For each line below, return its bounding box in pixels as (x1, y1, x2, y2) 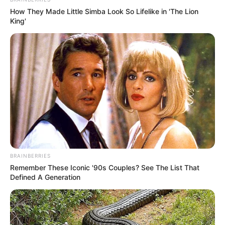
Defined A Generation (10, 172, 80, 181)
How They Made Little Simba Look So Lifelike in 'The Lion (10, 7, 198, 16)
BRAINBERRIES (10, 152, 51, 159)
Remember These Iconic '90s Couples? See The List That (10, 163, 199, 172)
